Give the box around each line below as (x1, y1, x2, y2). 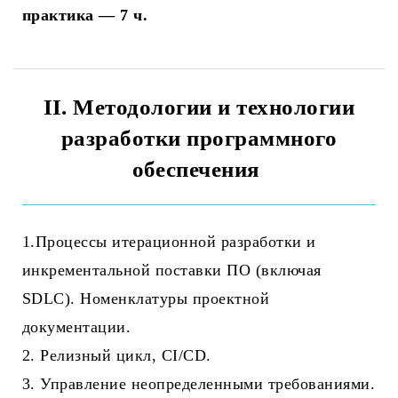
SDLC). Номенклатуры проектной (22, 290, 270, 308)
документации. (22, 318, 131, 337)
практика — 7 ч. (22, 6, 148, 25)
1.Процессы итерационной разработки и (22, 233, 316, 251)
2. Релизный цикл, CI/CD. (22, 346, 211, 365)
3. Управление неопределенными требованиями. (22, 375, 376, 394)
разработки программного (60, 126, 338, 151)
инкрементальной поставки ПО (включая (22, 261, 322, 280)
